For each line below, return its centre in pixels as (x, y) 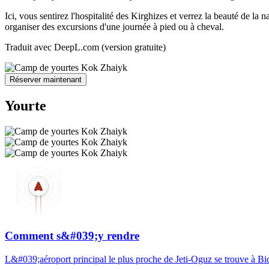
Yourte (26, 105)
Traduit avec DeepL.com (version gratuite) (85, 47)
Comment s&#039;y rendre (72, 236)
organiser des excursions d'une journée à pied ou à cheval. (114, 26)
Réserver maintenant (46, 79)
